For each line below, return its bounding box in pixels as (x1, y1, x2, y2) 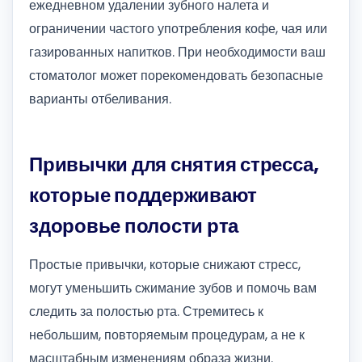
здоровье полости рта (29, 212, 239, 239)
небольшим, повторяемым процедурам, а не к (29, 326, 305, 345)
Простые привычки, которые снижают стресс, (29, 255, 301, 275)
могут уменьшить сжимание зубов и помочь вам (29, 279, 317, 298)
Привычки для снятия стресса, (29, 150, 319, 178)
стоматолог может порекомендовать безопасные (29, 65, 323, 85)
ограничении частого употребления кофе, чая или (29, 19, 327, 38)
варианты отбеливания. (29, 89, 171, 108)
